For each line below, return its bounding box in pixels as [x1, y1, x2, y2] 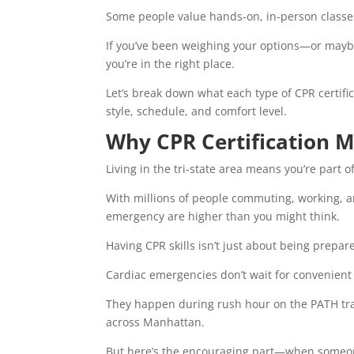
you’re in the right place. [106, 56, 239, 72]
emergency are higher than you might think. [106, 209, 344, 224]
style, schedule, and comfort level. [106, 104, 288, 119]
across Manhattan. [106, 314, 209, 330]
